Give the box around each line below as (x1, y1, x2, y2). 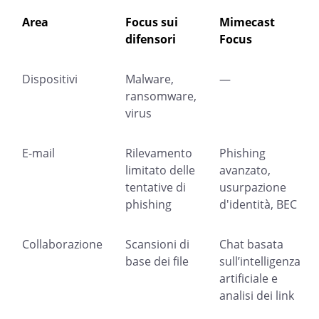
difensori (125, 31, 176, 48)
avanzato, (219, 162, 271, 179)
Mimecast (219, 14, 275, 31)
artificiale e (219, 271, 278, 287)
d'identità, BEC (219, 197, 297, 213)
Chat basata (219, 236, 283, 253)
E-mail (22, 145, 55, 162)
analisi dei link (219, 288, 294, 304)
